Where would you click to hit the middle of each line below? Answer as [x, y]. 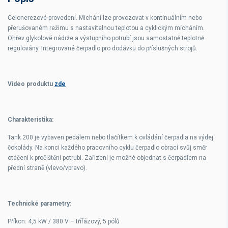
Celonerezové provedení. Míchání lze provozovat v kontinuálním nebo [105, 18]
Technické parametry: [40, 204]
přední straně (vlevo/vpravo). [47, 168]
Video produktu [31, 84]
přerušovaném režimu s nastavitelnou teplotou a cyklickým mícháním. [106, 28]
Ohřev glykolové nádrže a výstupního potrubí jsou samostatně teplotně [106, 38]
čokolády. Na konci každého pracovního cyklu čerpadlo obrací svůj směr [107, 148]
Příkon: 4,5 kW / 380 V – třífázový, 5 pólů [64, 221]
